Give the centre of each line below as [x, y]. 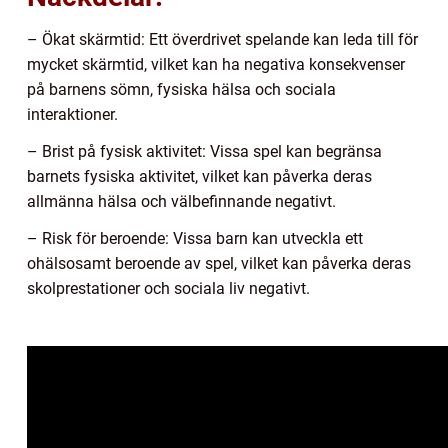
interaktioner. [72, 114]
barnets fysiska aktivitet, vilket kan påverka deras [199, 176]
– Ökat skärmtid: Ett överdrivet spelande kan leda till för [222, 39]
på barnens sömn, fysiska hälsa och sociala [181, 89]
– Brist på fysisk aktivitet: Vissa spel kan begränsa [204, 151]
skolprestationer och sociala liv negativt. [168, 288]
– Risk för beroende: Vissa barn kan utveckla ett [195, 238]
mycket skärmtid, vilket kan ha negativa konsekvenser [216, 64]
